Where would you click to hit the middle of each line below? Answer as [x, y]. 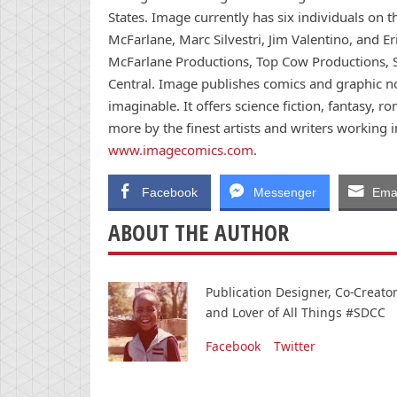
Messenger [285, 192]
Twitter [295, 346]
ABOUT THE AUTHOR [198, 232]
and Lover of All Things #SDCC [296, 312]
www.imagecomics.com [181, 149]
